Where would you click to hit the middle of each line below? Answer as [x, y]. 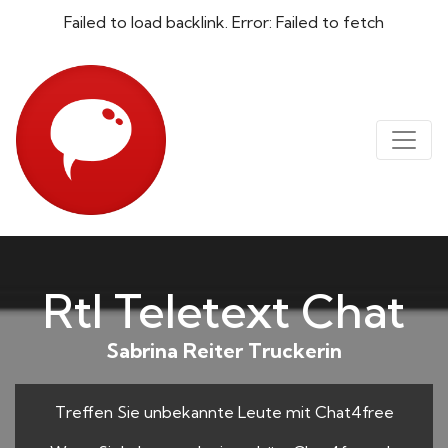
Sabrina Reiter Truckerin [224, 350]
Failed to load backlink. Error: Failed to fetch [224, 22]
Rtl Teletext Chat [224, 311]
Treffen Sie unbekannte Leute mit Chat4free [224, 412]
